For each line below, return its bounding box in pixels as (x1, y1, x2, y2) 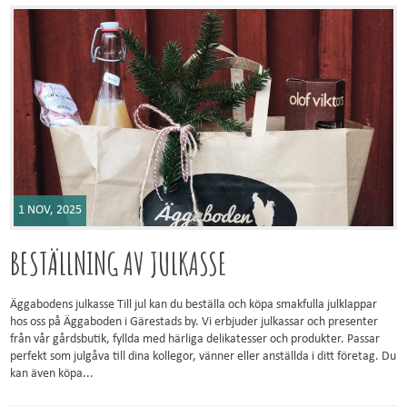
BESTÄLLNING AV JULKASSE (10, 243, 228, 283)
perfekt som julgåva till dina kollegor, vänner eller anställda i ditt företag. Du (10, 350, 397, 364)
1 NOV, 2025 (18, 203, 83, 218)
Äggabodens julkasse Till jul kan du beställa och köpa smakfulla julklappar (10, 298, 378, 313)
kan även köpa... (10, 367, 94, 382)
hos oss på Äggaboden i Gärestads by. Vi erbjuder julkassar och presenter (10, 315, 379, 330)
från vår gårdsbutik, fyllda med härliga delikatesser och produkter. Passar (10, 333, 381, 347)
